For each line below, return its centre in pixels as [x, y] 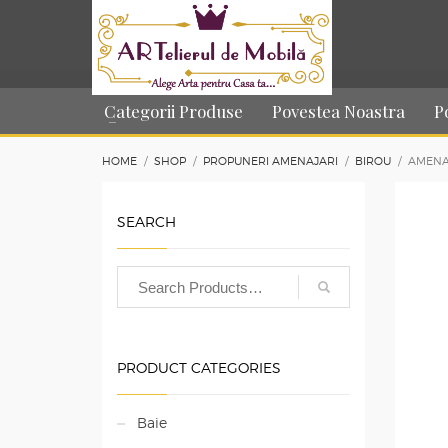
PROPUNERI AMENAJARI [270, 161]
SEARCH [146, 221]
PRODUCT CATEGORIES [199, 367]
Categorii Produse [173, 111]
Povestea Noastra [338, 111]
